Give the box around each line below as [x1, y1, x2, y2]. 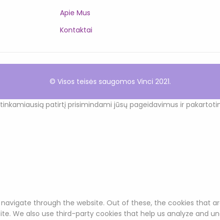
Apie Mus [60, 8, 90, 18]
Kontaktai [60, 25, 92, 35]
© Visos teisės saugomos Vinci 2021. [49, 76, 171, 86]
